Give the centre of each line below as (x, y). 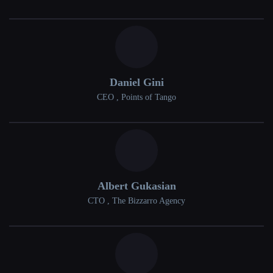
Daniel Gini (136, 83)
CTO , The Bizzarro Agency (136, 201)
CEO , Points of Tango (136, 97)
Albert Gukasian (136, 186)
